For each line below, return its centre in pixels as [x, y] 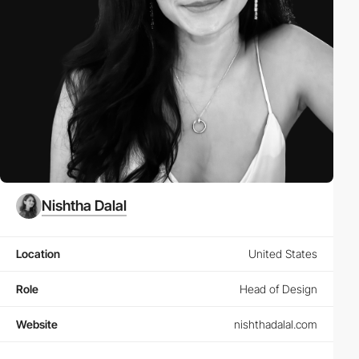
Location [38, 253]
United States [283, 253]
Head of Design [278, 288]
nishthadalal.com [276, 324]
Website [37, 324]
